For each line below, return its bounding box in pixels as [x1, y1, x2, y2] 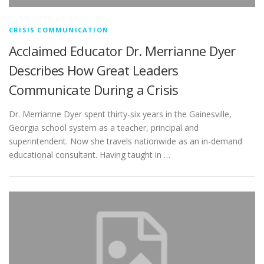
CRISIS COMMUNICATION [9, 25, 108, 35]
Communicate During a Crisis [9, 81, 179, 99]
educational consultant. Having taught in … [9, 149, 170, 161]
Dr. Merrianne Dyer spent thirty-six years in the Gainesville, [9, 108, 232, 120]
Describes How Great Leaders [9, 61, 179, 80]
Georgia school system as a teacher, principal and [9, 122, 199, 134]
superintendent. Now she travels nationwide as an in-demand [9, 136, 242, 147]
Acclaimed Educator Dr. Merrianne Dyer [9, 42, 236, 60]
